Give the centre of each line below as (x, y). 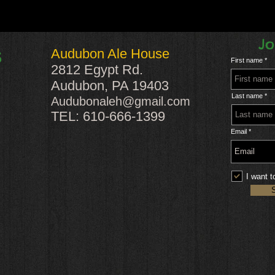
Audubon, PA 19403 (110, 86)
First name (247, 60)
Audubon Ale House (110, 54)
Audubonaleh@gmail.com (121, 101)
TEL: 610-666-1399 (110, 116)
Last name (247, 96)
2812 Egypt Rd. (97, 70)
